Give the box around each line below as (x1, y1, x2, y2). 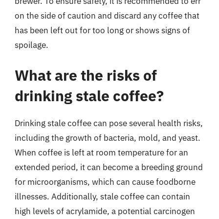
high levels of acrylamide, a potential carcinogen (15, 205, 195, 217)
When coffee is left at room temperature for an (15, 147, 188, 158)
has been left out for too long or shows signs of (15, 25, 190, 36)
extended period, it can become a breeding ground (15, 161, 203, 173)
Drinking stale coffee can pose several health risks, (15, 117, 203, 129)
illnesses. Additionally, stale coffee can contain (15, 191, 190, 202)
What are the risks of (15, 65, 157, 85)
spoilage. (15, 40, 48, 50)
